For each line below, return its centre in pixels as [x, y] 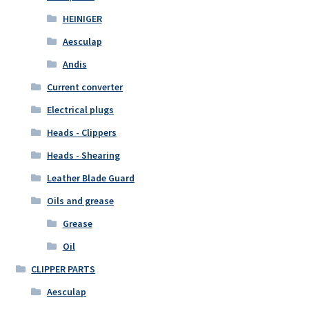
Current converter [84, 87]
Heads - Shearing [83, 156]
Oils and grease [80, 201]
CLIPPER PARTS [63, 269]
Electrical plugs [80, 110]
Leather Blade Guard [90, 178]
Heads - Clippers [81, 133]
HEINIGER [82, 19]
